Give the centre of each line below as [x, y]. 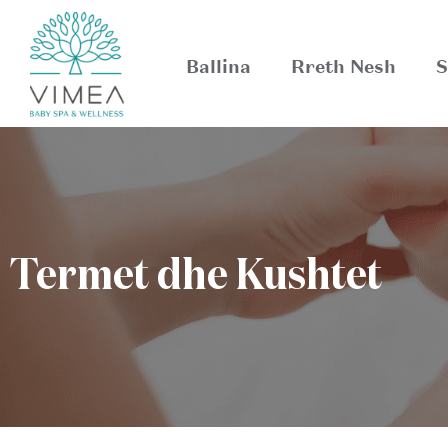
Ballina [218, 67]
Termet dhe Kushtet [196, 276]
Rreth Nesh [343, 67]
